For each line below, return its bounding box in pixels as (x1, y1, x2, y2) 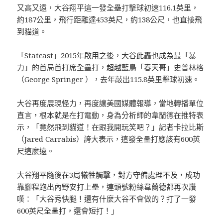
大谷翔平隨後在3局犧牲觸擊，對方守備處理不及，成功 (17, 169, 201, 180)
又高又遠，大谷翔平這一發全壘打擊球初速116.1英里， (17, 2, 199, 12)
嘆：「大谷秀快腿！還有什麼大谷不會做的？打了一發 (17, 193, 197, 204)
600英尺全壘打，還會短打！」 (17, 205, 119, 216)
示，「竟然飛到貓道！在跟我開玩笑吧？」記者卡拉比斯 (17, 121, 204, 132)
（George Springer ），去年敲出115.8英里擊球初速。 (17, 74, 200, 84)
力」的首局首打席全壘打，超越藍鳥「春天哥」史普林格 (17, 62, 204, 72)
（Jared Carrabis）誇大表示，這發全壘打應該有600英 (17, 133, 201, 144)
